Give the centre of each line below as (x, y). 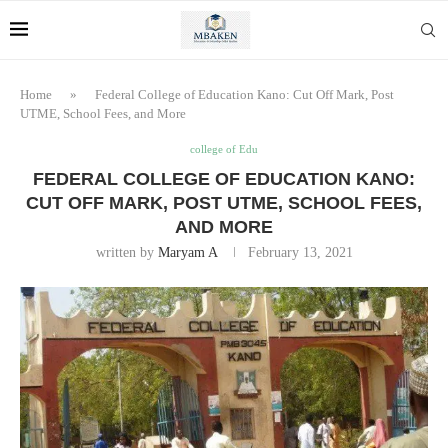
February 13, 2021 (300, 252)
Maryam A (187, 252)
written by (126, 252)
